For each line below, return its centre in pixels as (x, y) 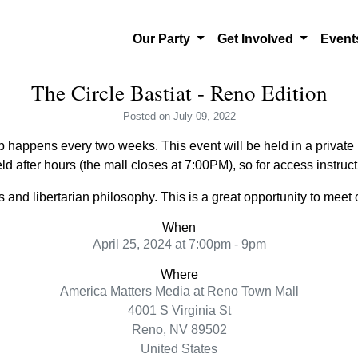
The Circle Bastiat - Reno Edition (179, 93)
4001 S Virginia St (179, 310)
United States (179, 349)
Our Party (163, 39)
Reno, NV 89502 (179, 330)
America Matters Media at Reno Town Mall (179, 291)
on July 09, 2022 (197, 116)
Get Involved (257, 39)
